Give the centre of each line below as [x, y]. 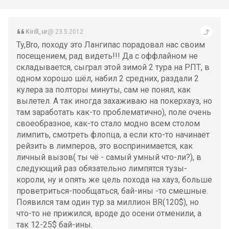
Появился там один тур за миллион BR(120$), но [108, 202]
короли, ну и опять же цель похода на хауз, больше [114, 180]
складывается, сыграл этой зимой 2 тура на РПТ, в [113, 67]
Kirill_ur [37, 32]
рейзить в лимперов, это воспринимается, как [105, 146]
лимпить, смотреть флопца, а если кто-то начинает [113, 135]
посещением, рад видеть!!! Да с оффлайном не [107, 56]
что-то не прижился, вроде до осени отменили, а [109, 213]
